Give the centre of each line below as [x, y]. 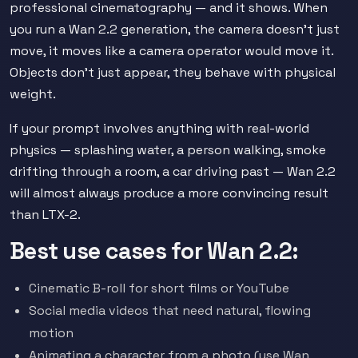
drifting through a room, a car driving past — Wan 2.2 [173, 171]
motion [51, 333]
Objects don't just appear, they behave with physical [173, 72]
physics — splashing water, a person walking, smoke [168, 150]
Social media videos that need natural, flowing [170, 310]
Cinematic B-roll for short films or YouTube [159, 288]
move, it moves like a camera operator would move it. [171, 51]
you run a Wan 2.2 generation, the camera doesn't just [175, 29]
